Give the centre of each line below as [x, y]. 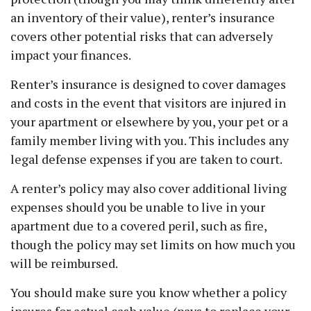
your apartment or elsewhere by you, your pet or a [149, 121]
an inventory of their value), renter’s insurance [143, 17]
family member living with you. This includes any [150, 140]
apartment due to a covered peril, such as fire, [138, 226]
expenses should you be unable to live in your [138, 207]
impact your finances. [71, 55]
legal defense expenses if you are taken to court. [146, 159]
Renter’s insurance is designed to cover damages [148, 84]
